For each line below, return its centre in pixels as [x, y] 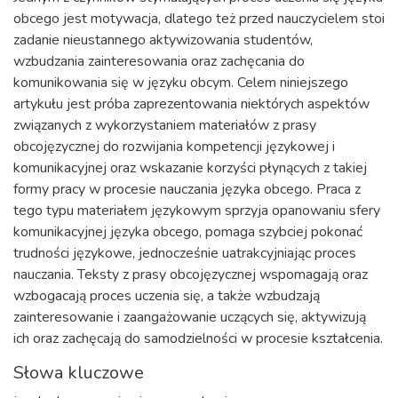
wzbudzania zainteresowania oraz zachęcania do [159, 61]
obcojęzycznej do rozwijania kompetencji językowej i [174, 147]
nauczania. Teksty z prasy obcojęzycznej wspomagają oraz [191, 275]
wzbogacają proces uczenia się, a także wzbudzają [167, 296]
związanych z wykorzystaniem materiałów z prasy [165, 125]
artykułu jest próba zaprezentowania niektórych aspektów [191, 104]
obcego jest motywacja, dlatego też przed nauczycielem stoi [199, 19]
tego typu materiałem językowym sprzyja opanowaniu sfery [197, 211]
